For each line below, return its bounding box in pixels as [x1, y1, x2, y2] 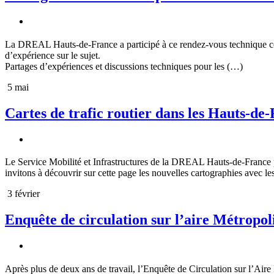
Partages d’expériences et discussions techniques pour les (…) [5, 61, 243, 72]
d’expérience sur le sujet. [5, 50, 100, 61]
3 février [5, 188, 40, 199]
